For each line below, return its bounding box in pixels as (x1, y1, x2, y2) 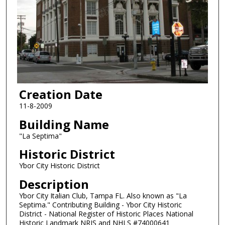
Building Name (19, 116, 109, 133)
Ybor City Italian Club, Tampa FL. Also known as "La (19, 190, 187, 200)
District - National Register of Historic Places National (19, 208, 193, 218)
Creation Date (19, 85, 102, 102)
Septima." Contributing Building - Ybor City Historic (19, 199, 182, 209)
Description (19, 175, 89, 192)
